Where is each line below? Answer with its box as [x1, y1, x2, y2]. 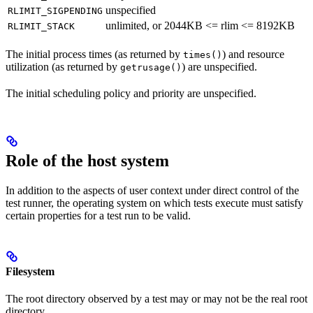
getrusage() [120, 62, 182, 73]
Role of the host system [6, 152, 169, 170]
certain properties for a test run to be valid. [6, 210, 191, 222]
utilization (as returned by [6, 61, 120, 73]
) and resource [222, 48, 284, 61]
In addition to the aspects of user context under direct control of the [6, 184, 299, 197]
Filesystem [6, 265, 54, 277]
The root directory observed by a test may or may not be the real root [6, 292, 307, 305]
